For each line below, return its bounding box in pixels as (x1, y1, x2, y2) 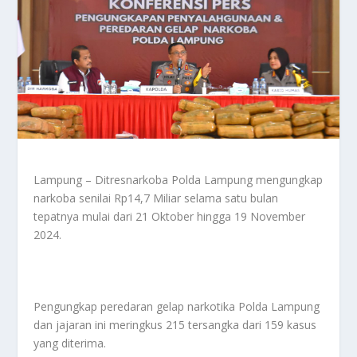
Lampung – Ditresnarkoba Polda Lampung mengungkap (33, 171, 324, 187)
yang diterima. (33, 335, 107, 351)
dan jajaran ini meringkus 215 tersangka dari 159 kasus (33, 317, 317, 333)
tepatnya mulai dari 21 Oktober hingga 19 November (33, 208, 306, 224)
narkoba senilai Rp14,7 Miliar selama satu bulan (33, 190, 279, 206)
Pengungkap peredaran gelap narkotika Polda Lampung (33, 299, 320, 315)
